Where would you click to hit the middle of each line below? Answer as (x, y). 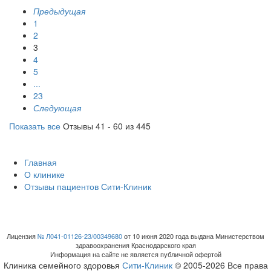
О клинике (44, 175)
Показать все (35, 126)
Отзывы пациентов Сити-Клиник (88, 187)
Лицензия (22, 236)
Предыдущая (59, 11)
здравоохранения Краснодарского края (135, 245)
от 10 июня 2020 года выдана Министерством (193, 236)
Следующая (57, 108)
